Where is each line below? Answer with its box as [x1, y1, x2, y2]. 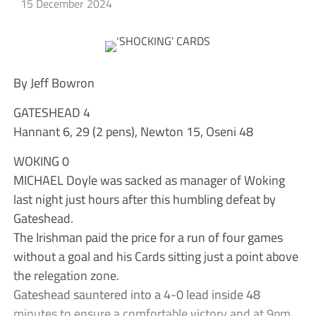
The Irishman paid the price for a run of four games [13, 227, 283, 248]
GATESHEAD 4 [13, 102, 90, 123]
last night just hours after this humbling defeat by [13, 189, 276, 209]
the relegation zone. [13, 265, 119, 286]
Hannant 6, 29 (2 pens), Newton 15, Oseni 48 [13, 121, 253, 142]
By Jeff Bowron [13, 73, 95, 93]
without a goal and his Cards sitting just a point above [13, 246, 298, 267]
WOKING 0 [13, 151, 69, 171]
